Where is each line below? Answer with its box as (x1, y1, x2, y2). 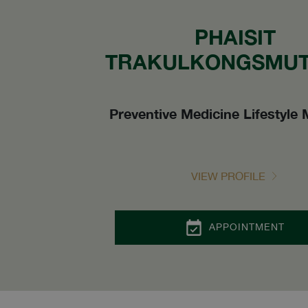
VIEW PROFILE (191, 169, 265, 182)
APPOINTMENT (208, 221, 285, 233)
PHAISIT (194, 24, 276, 49)
